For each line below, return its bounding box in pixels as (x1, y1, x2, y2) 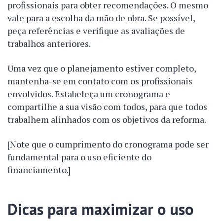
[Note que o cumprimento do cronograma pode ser (7, 138, 209, 150)
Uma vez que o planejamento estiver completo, (7, 62, 196, 74)
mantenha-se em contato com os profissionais (7, 75, 192, 87)
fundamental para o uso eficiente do (7, 151, 151, 163)
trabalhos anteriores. (7, 37, 91, 50)
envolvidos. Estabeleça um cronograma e (7, 88, 170, 100)
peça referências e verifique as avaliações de (7, 25, 185, 37)
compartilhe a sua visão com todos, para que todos (7, 101, 207, 113)
